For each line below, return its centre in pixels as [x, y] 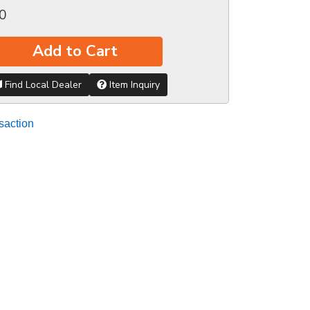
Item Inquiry [133, 84]
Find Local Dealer [42, 84]
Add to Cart [75, 51]
